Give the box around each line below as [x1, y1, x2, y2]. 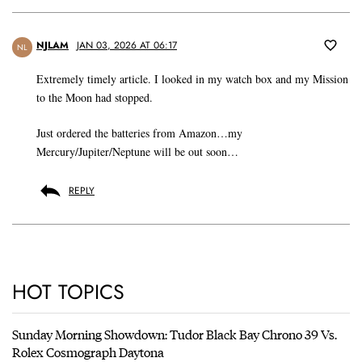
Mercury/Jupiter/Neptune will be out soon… [36, 144, 238, 160]
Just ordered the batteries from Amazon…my [36, 125, 242, 141]
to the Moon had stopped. [36, 90, 153, 106]
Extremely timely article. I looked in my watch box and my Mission [36, 71, 348, 87]
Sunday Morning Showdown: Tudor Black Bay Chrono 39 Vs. [12, 325, 337, 344]
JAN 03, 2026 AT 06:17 [77, 38, 177, 53]
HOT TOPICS [12, 277, 124, 307]
